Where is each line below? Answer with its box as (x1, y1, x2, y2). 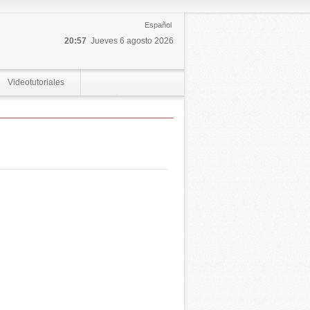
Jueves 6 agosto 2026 (90, 36, 174, 46)
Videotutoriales (7, 77, 64, 87)
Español (144, 21, 172, 29)
